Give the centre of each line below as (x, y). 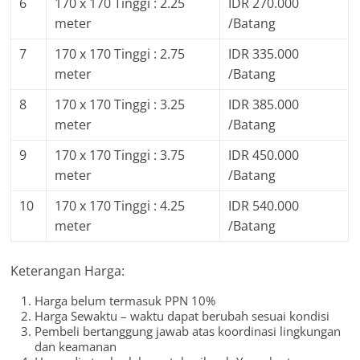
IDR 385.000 (264, 105)
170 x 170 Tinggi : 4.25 (120, 206)
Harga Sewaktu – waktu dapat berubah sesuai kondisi (182, 316)
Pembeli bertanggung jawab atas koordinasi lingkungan (188, 331)
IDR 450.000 (264, 155)
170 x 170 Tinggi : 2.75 (120, 54)
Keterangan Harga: (68, 271)
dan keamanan (76, 347)
